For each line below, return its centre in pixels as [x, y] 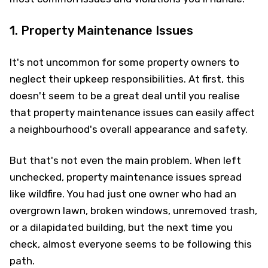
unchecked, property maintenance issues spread [126, 177]
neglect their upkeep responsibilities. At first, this [127, 79]
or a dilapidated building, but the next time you [121, 227]
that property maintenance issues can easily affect [132, 112]
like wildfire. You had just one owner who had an [123, 194]
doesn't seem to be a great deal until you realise [125, 96]
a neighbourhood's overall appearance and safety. [129, 129]
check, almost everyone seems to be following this [131, 244]
